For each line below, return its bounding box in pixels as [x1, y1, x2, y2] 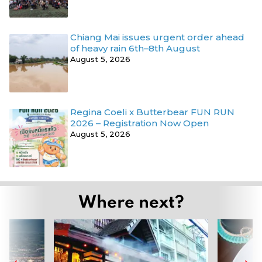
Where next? [78, 189, 184, 213]
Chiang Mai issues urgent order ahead [70, 32, 244, 43]
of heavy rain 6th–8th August [70, 43, 200, 54]
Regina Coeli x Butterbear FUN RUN [70, 106, 235, 118]
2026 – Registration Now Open [70, 118, 209, 129]
